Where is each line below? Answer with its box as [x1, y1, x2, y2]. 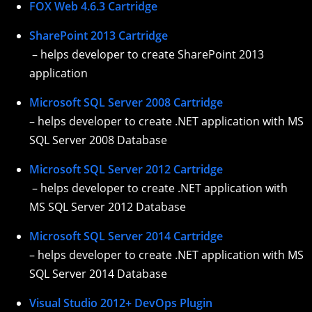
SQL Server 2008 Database [29, 132, 167, 148]
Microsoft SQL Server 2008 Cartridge [29, 95, 223, 111]
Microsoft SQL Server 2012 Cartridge [29, 162, 223, 178]
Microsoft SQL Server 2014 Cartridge [29, 228, 223, 244]
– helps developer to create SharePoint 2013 [29, 47, 264, 63]
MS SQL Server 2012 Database [29, 199, 186, 215]
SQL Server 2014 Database [29, 266, 167, 282]
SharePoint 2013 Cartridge [29, 28, 168, 44]
